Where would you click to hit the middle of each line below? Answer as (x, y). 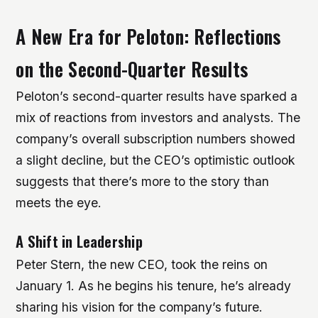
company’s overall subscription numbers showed (156, 139)
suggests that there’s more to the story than (143, 182)
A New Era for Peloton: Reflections (148, 37)
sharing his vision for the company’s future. (139, 307)
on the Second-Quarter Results (132, 70)
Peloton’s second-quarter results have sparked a (157, 97)
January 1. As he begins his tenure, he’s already (154, 286)
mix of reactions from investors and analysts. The (158, 118)
